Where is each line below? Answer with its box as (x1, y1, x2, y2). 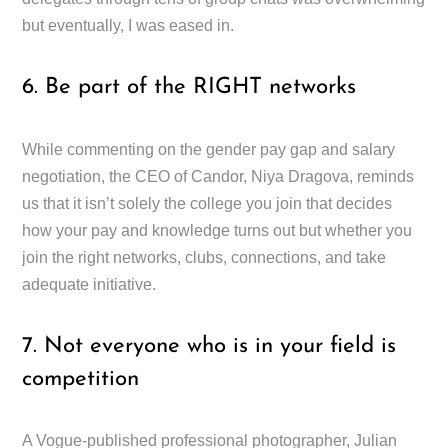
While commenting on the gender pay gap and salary (22, 140, 396, 158)
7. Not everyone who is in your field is (22, 334, 397, 358)
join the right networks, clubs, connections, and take (22, 248, 387, 266)
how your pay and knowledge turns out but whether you (22, 221, 413, 239)
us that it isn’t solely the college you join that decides (22, 194, 393, 212)
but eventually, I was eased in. (22, 17, 235, 35)
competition (22, 367, 140, 391)
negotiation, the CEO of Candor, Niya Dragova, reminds (22, 167, 415, 185)
